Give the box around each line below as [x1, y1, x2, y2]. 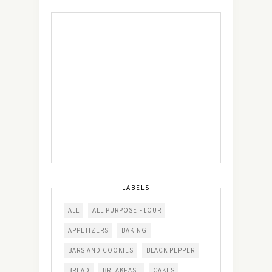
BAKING [121, 225, 147, 234]
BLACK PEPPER [146, 245, 195, 254]
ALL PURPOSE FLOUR [92, 205, 161, 214]
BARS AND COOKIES [68, 245, 134, 254]
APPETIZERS [68, 225, 109, 234]
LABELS [122, 183, 150, 192]
